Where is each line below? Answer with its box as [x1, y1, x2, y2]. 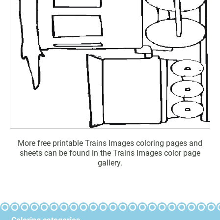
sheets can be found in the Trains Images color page [20, 148, 200, 158]
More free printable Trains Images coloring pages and [18, 138, 202, 148]
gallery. [98, 158, 122, 167]
